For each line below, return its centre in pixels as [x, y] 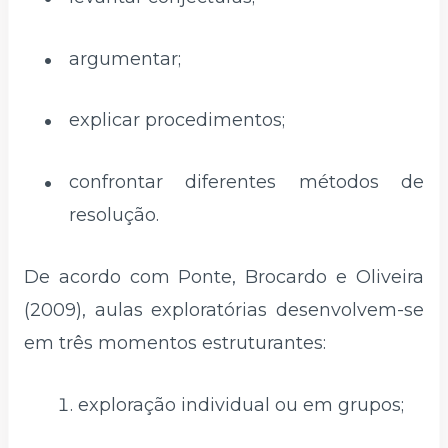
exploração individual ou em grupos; [241, 404]
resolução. [114, 215]
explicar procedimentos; [177, 120]
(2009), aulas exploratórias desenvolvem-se [224, 310]
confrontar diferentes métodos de [246, 182]
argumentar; [125, 58]
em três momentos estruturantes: [175, 343]
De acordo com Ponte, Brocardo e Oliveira [224, 277]
